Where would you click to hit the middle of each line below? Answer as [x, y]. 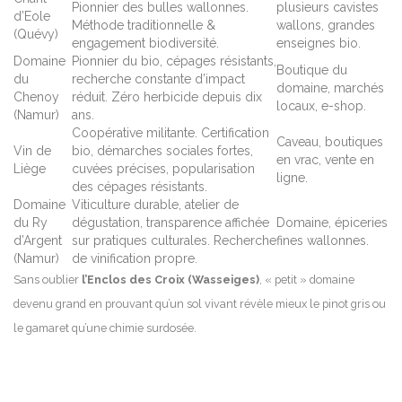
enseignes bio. [319, 43]
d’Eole [32, 16]
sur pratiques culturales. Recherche [174, 240]
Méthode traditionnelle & [144, 25]
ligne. [292, 177]
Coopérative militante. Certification [170, 132]
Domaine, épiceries [332, 222]
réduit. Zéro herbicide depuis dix [167, 96]
